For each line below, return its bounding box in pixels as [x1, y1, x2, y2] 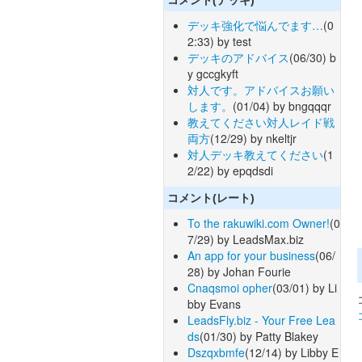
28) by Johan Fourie [187, 263, 291, 280]
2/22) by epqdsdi [187, 162, 273, 179]
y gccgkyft [187, 65, 238, 82]
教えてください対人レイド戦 [187, 113, 335, 130]
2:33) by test [187, 32, 251, 49]
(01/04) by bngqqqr [233, 97, 331, 114]
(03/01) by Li [272, 280, 337, 297]
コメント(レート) [167, 192, 255, 205]
